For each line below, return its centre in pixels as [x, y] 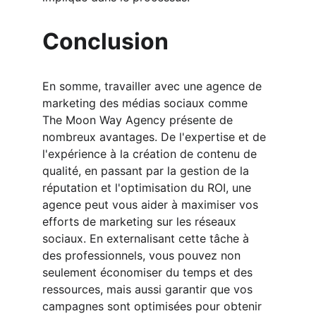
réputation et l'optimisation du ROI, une [148, 188]
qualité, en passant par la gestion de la [147, 171]
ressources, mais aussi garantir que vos [149, 289]
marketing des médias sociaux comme [147, 103]
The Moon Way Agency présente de [139, 120]
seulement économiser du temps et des [149, 272]
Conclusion [105, 41]
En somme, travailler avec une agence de [154, 86]
